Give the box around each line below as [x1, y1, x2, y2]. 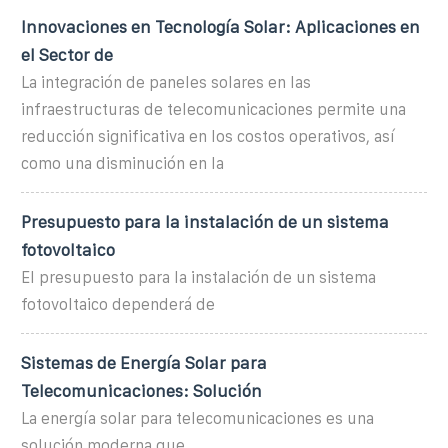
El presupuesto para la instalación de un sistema [21, 268, 376, 286]
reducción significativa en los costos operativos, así [21, 127, 395, 145]
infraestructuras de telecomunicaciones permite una [21, 100, 406, 118]
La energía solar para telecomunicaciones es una [21, 409, 374, 427]
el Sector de [21, 45, 113, 64]
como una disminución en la [21, 154, 224, 172]
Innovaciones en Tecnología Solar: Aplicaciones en [21, 17, 420, 36]
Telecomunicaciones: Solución [21, 381, 262, 400]
